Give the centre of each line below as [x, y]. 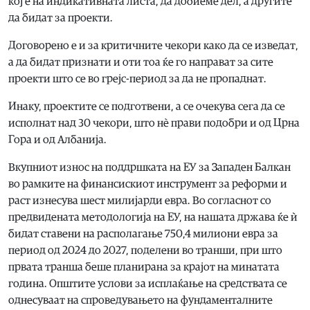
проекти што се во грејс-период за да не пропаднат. [137, 79]
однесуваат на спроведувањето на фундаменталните [140, 301]
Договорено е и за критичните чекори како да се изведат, [153, 46]
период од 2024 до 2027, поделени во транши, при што [145, 251]
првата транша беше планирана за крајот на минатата [144, 267]
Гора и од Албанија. [57, 140]
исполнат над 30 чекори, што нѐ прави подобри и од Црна [154, 124]
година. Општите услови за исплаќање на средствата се [148, 284]
